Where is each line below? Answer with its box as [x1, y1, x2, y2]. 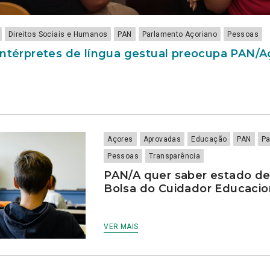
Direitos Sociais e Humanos [8, 30, 108, 39]
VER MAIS [104, 222, 139, 231]
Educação [191, 134, 227, 143]
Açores [107, 134, 133, 143]
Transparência [149, 151, 201, 160]
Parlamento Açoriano [142, 30, 218, 39]
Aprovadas [143, 134, 181, 143]
